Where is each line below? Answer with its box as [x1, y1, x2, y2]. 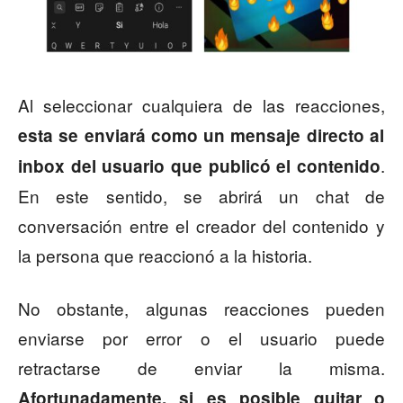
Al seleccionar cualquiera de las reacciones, [18, 93, 385, 118]
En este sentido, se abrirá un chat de [18, 184, 385, 209]
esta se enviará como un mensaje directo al [18, 123, 384, 148]
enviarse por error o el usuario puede [18, 326, 385, 351]
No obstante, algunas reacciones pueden [18, 296, 385, 321]
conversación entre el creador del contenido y [18, 213, 385, 238]
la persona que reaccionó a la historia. [18, 243, 312, 268]
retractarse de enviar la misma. [18, 355, 385, 381]
